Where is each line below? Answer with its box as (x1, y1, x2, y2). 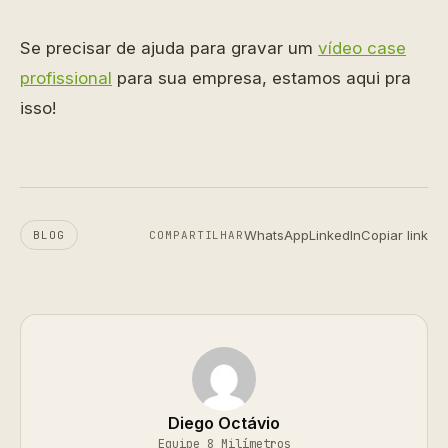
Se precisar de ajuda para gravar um (20, 38, 318, 58)
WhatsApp (244, 226, 309, 243)
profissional (20, 68, 112, 88)
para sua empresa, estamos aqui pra (112, 68, 411, 88)
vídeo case (318, 38, 406, 58)
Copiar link (361, 226, 428, 243)
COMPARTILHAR (149, 228, 244, 242)
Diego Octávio (168, 413, 280, 433)
